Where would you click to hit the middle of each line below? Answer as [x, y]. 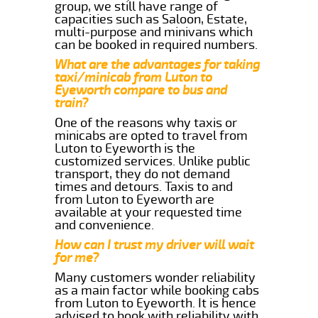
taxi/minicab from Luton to [134, 77]
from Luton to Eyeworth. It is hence [156, 303]
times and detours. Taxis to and [144, 186]
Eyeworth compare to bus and [141, 90]
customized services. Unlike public [153, 161]
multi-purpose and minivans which [154, 32]
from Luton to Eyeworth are [135, 199]
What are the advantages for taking [158, 64]
